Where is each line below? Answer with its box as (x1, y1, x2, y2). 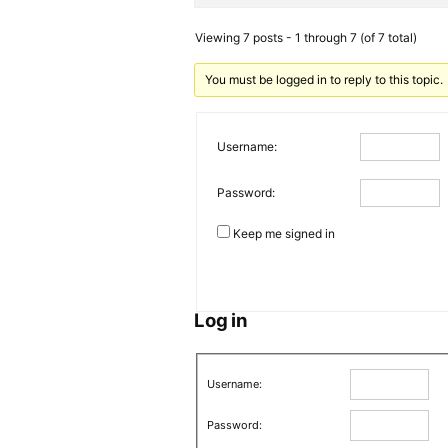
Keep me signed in (233, 226, 336, 241)
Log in (194, 309, 248, 331)
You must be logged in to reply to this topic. (204, 72, 443, 87)
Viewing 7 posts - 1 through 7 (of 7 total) (195, 30, 418, 45)
